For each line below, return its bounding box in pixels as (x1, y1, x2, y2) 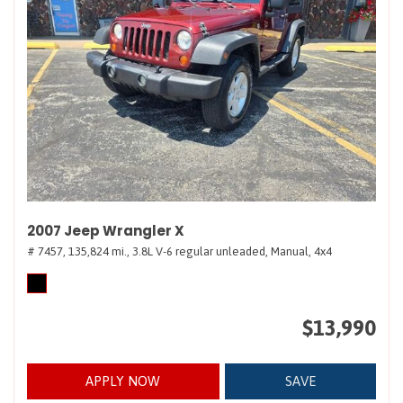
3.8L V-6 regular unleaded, (132, 245, 268, 258)
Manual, (271, 245, 311, 258)
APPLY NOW (85, 373, 161, 389)
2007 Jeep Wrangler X (27, 221, 184, 240)
